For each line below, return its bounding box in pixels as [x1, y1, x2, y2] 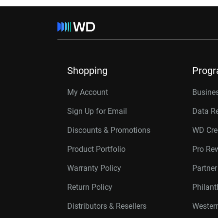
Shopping [67, 65, 108, 76]
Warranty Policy [67, 163, 121, 173]
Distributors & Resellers [67, 201, 146, 211]
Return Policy [67, 182, 112, 192]
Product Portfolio [67, 145, 126, 154]
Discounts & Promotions [67, 126, 150, 135]
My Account [67, 88, 108, 97]
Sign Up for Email [67, 107, 127, 116]
